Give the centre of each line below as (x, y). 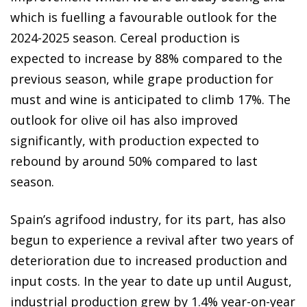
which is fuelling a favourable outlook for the (144, 17)
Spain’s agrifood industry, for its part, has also (148, 220)
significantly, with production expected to (135, 141)
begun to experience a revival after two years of (152, 240)
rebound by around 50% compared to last (134, 161)
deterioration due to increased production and (149, 261)
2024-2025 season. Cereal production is (125, 38)
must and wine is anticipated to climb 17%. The (150, 100)
